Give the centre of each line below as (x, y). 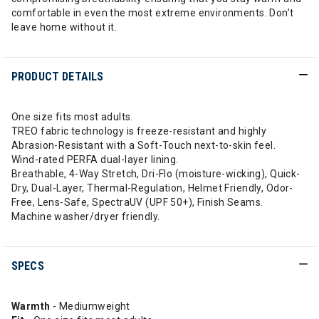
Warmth (32, 306)
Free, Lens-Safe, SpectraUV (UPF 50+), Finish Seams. (137, 202)
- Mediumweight (91, 306)
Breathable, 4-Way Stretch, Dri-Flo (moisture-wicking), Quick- (156, 174)
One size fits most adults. (72, 117)
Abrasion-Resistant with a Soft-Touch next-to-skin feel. (144, 145)
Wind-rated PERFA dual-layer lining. (95, 159)
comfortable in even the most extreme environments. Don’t (153, 13)
